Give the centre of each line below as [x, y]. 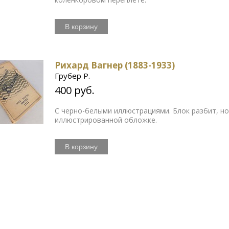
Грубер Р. [73, 76]
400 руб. [75, 90]
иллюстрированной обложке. [106, 120]
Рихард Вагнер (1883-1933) [115, 65]
